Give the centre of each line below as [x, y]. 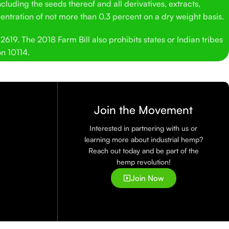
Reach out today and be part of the [143, 150]
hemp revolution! [143, 162]
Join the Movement [143, 109]
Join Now [147, 178]
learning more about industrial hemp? [143, 139]
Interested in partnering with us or [143, 128]
